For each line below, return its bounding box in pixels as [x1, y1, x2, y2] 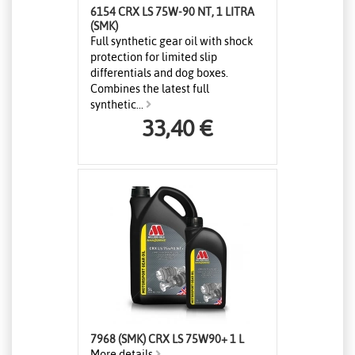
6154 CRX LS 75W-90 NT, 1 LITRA [90, 6, 254, 19]
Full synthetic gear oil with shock [90, 35, 254, 48]
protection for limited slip [90, 51, 217, 64]
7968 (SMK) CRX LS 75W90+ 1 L [230, 333, 244, 346]
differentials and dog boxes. [90, 67, 228, 80]
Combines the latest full [90, 82, 209, 96]
